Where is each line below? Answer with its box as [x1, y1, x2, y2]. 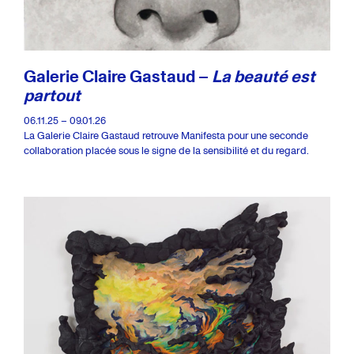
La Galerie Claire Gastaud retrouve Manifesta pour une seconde [24, 128, 308, 142]
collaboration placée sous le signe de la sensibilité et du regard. [24, 143, 309, 157]
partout [24, 83, 81, 107]
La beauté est [212, 64, 315, 88]
